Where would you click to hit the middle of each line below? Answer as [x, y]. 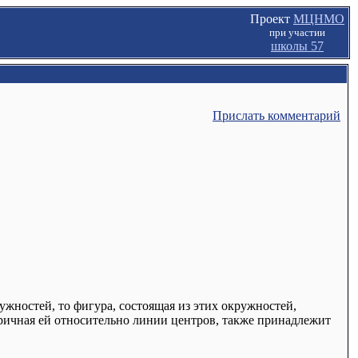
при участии [297, 32]
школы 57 [297, 46]
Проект [272, 19]
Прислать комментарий [276, 115]
